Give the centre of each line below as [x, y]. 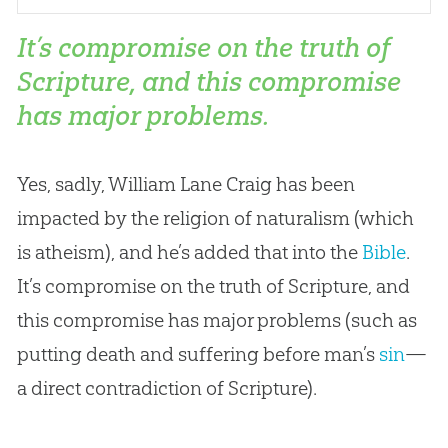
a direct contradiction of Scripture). [166, 388]
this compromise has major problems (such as [216, 320]
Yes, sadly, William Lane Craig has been [185, 184]
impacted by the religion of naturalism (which [215, 218]
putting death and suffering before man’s [197, 354]
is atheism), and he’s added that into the [189, 252]
